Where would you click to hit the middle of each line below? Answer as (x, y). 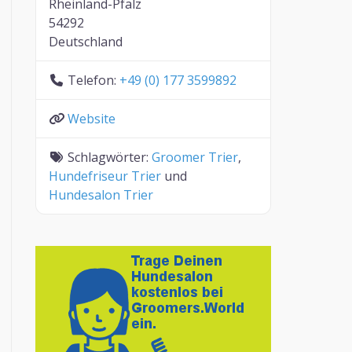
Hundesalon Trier (101, 195)
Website (92, 119)
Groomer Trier (195, 157)
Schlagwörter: (110, 157)
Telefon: (94, 80)
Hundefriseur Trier (105, 176)
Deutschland (86, 42)
